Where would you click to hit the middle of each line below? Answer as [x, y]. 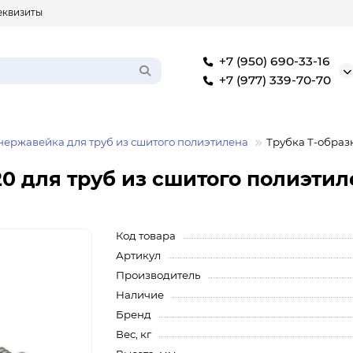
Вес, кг [134, 334]
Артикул [139, 255]
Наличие [140, 295]
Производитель [158, 275]
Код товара [146, 236]
